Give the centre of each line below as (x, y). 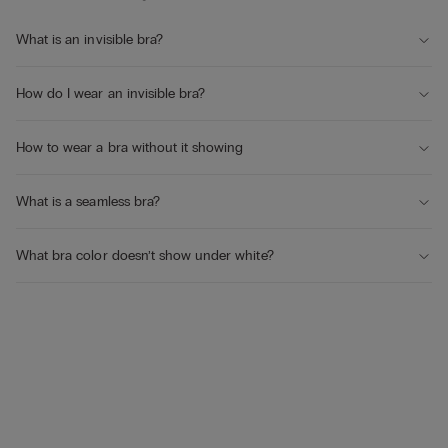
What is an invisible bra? (89, 40)
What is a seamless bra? (88, 202)
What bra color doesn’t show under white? (145, 256)
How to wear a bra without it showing (130, 148)
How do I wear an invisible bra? (111, 94)
